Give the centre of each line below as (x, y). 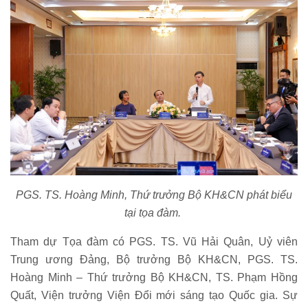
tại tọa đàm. (154, 213)
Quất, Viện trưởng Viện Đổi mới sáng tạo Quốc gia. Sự (154, 296)
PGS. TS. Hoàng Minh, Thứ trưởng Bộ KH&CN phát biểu (154, 195)
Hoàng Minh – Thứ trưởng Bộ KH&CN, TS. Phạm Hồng (154, 278)
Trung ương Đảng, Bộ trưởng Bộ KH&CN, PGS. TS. (154, 260)
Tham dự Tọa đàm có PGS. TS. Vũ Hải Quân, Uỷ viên (154, 242)
